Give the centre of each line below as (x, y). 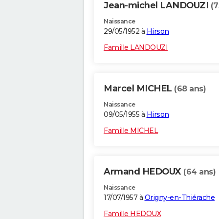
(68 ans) (190, 89)
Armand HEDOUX (143, 172)
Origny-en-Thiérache (179, 198)
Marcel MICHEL (139, 89)
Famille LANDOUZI (136, 48)
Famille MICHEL (131, 131)
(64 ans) (199, 172)
